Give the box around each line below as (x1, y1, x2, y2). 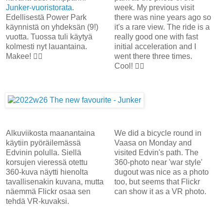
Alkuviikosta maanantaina (6, 128, 95, 137)
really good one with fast (114, 32, 198, 41)
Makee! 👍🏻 (6, 52, 43, 60)
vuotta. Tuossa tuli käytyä (6, 32, 92, 41)
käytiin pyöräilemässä (6, 138, 81, 147)
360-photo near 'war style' (114, 158, 202, 166)
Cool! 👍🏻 (114, 61, 148, 70)
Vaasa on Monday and (114, 138, 192, 147)
